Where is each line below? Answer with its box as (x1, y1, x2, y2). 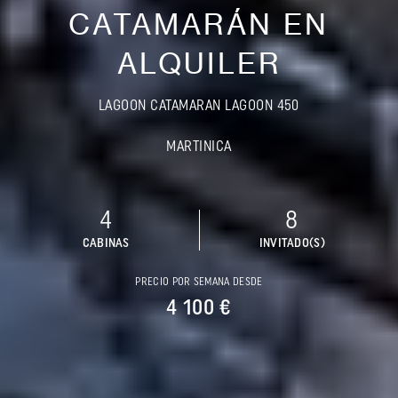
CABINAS (82, 236, 130, 251)
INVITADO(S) (259, 236, 325, 251)
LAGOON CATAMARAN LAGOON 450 (99, 99, 299, 114)
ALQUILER (116, 45, 282, 81)
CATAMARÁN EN (68, 6, 330, 42)
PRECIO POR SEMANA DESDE (135, 276, 263, 288)
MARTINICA (166, 139, 232, 155)
